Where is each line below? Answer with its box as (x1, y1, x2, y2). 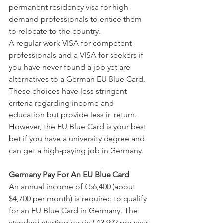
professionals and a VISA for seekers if (9, 50, 145, 60)
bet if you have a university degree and (9, 134, 147, 143)
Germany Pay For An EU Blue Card (9, 170, 129, 179)
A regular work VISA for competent (9, 38, 134, 48)
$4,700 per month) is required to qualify (9, 194, 149, 203)
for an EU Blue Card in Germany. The (9, 206, 140, 215)
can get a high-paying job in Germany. (9, 146, 144, 155)
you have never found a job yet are (9, 62, 132, 72)
